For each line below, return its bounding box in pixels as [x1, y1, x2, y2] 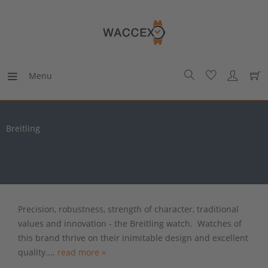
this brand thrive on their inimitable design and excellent [18, 232, 248, 243]
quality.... [18, 246, 57, 258]
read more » [57, 246, 106, 258]
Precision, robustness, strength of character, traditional [18, 203, 239, 215]
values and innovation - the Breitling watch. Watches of [18, 217, 242, 229]
